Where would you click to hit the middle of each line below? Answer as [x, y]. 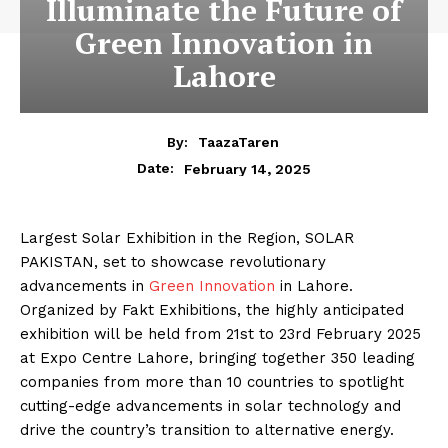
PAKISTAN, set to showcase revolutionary [173, 262]
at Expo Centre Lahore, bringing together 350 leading [217, 358]
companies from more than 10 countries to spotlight [212, 382]
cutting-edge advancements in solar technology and [210, 406]
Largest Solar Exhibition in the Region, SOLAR [187, 238]
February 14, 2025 [247, 168]
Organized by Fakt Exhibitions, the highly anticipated [212, 310]
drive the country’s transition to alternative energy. [207, 430]
